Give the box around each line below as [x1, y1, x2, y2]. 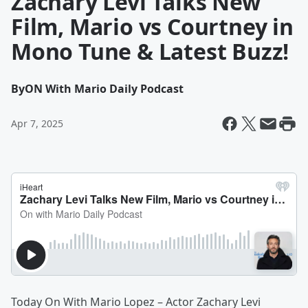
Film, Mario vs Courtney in [11, 12, 294, 41]
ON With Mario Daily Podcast [25, 81, 184, 96]
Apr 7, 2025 [11, 117, 63, 130]
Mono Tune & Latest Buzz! [11, 36, 289, 66]
